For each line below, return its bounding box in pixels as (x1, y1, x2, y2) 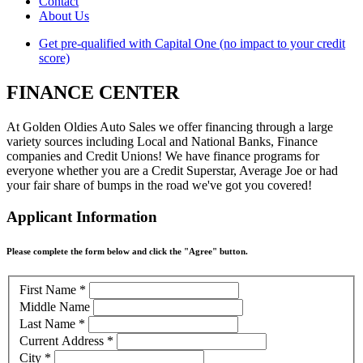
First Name (19, 283, 79, 297)
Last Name (19, 317, 79, 331)
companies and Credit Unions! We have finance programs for (6, 148, 319, 163)
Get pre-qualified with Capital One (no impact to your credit (39, 36, 345, 50)
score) (39, 51, 70, 65)
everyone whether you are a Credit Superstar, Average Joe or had (6, 163, 338, 177)
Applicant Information (6, 207, 157, 225)
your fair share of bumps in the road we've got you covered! (6, 177, 312, 192)
